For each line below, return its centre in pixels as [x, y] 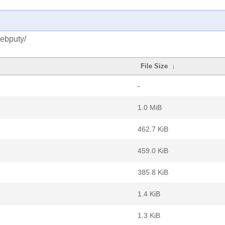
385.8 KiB [153, 172]
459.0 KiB [153, 151]
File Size [154, 66]
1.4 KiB [149, 194]
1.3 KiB [149, 215]
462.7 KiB [153, 129]
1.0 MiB [150, 107]
